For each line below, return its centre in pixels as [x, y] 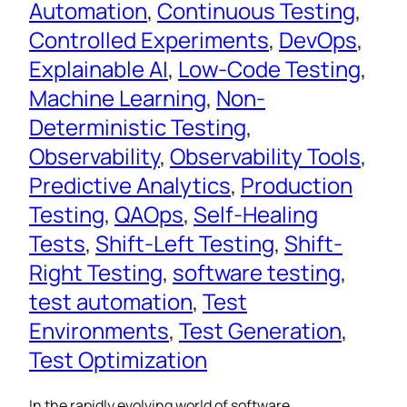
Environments [99, 331]
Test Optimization [118, 360]
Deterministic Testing [138, 127]
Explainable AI [99, 69]
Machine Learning [118, 98]
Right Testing [96, 273]
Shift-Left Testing [185, 243]
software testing [257, 273]
